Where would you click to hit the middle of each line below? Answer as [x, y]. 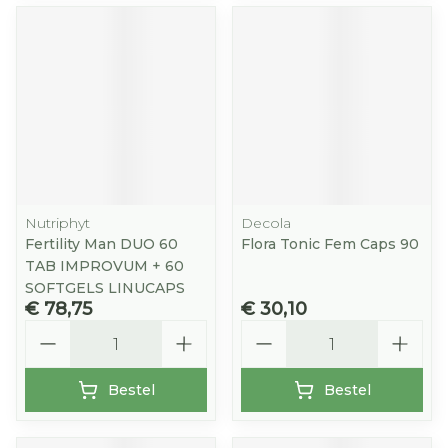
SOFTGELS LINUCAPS [105, 288]
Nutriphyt [57, 223]
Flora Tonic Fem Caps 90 [330, 244]
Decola [266, 223]
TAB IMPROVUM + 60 [104, 266]
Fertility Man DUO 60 [101, 244]
